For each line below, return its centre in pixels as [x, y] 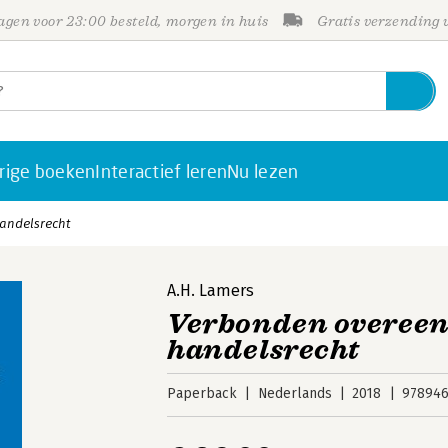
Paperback [202, 393]
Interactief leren [161, 171]
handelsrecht [263, 349]
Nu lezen [263, 171]
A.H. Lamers [211, 290]
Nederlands [294, 393]
